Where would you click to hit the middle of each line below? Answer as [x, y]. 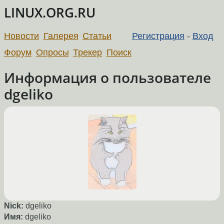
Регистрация [158, 36]
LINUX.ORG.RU [50, 13]
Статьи [97, 36]
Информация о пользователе [107, 77]
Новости [21, 36]
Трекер [88, 52]
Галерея [61, 36]
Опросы [52, 52]
